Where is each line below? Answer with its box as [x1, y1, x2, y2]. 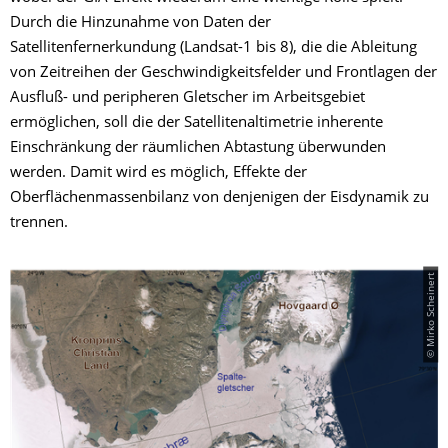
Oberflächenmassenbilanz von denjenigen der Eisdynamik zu [10, 191, 429, 207]
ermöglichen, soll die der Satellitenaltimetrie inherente [10, 116, 383, 132]
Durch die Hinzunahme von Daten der [10, 16, 271, 32]
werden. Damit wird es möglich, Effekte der [10, 166, 307, 182]
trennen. [10, 216, 68, 232]
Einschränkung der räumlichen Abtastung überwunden [10, 141, 386, 157]
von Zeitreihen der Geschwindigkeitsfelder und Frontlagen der [10, 66, 437, 82]
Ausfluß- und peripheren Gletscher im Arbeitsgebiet [10, 91, 365, 107]
